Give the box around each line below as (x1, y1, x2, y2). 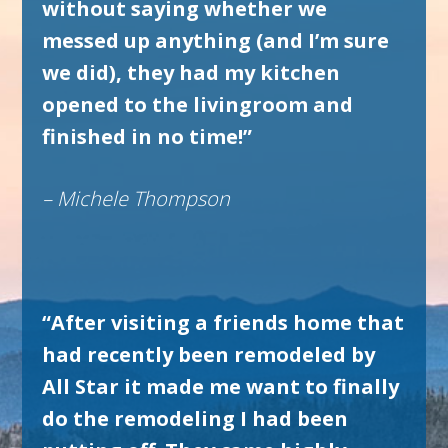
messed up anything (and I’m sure (42, 27, 390, 54)
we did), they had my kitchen (42, 59, 341, 86)
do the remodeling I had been (42, 405, 349, 432)
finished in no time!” (42, 123, 253, 150)
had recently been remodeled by (42, 341, 376, 368)
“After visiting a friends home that (42, 309, 405, 336)
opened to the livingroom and (42, 91, 354, 118)
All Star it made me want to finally (42, 373, 400, 400)
